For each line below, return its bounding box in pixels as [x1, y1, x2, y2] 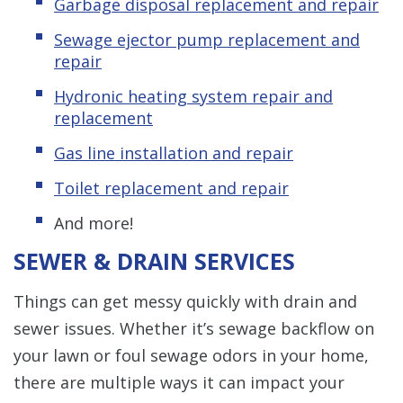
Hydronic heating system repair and [54, 85, 333, 107]
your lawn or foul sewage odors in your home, [13, 344, 369, 366]
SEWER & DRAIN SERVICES [13, 245, 295, 276]
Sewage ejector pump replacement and [54, 28, 360, 50]
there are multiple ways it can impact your [13, 371, 345, 393]
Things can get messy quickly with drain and [13, 290, 357, 312]
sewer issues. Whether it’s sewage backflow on [13, 317, 374, 339]
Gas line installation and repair [54, 141, 293, 164]
